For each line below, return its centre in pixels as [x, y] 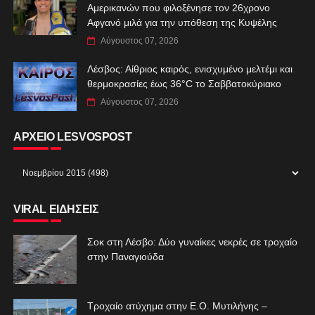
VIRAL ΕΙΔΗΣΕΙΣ [56, 209]
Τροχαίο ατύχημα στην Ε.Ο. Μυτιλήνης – [177, 306]
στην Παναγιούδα [125, 256]
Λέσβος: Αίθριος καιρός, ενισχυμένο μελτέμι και [189, 69]
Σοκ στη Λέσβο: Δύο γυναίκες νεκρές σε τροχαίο [192, 242]
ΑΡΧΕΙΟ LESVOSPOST [72, 136]
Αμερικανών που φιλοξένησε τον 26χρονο [178, 7]
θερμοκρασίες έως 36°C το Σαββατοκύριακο [184, 83]
